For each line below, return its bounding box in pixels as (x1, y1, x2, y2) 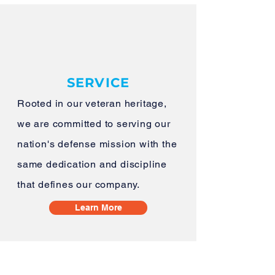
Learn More (74, 203, 122, 212)
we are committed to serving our (17, 118, 171, 130)
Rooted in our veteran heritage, (17, 98, 167, 109)
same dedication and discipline (17, 158, 168, 170)
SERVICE (67, 75, 130, 90)
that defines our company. (17, 179, 141, 190)
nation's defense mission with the (17, 138, 177, 150)
